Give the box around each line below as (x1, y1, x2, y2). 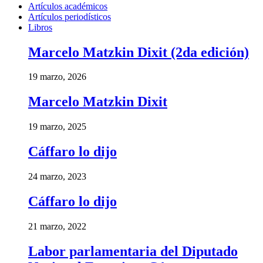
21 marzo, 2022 (28, 221, 86, 231)
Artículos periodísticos (28, 11, 111, 22)
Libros (28, 22, 52, 32)
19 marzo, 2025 (28, 122, 86, 132)
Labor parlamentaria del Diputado (28, 243, 238, 259)
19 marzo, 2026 (28, 72, 86, 82)
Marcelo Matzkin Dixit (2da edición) (28, 44, 249, 60)
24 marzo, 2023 (28, 171, 86, 182)
